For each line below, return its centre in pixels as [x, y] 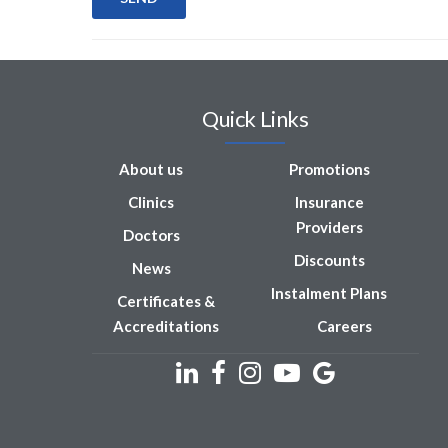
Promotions [329, 168]
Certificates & [166, 300]
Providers [329, 226]
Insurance [329, 201]
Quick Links [255, 118]
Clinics [151, 201]
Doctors [151, 234]
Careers [344, 325]
